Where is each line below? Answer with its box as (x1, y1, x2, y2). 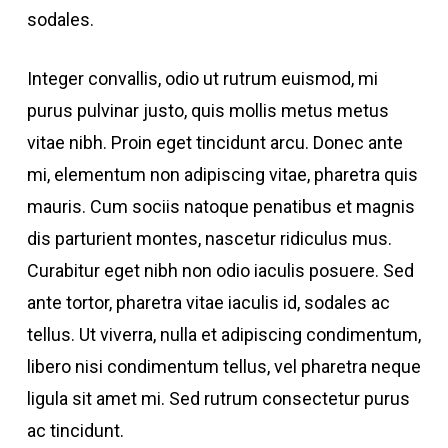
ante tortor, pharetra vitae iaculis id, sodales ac (26, 292, 390, 313)
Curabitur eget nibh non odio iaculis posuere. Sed (26, 260, 414, 281)
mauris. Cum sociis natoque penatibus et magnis (26, 196, 415, 217)
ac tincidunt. (26, 420, 124, 441)
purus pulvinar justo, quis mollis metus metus (26, 100, 389, 121)
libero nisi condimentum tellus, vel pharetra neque (26, 356, 421, 377)
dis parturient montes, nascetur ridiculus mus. (26, 228, 392, 249)
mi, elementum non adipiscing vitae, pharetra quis (26, 164, 418, 185)
